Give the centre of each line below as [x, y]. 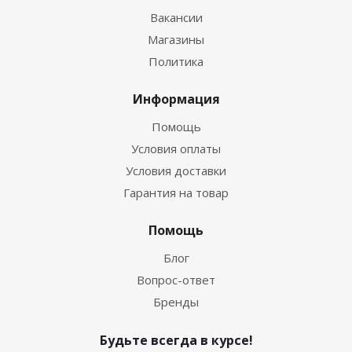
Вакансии [176, 17]
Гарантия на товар [176, 192]
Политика [176, 61]
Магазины [176, 39]
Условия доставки [176, 170]
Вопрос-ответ [176, 280]
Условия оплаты [176, 148]
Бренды [176, 302]
